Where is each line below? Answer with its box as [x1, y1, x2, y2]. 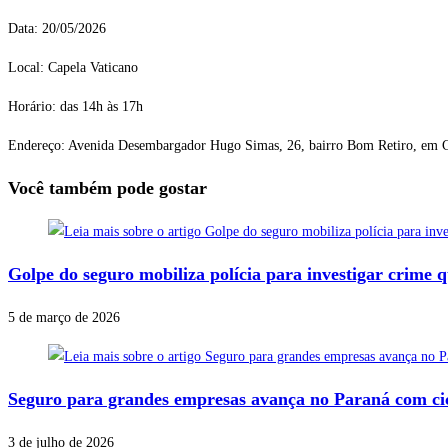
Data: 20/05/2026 [8, 21, 106, 37]
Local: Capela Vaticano [8, 60, 138, 76]
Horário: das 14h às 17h [8, 99, 143, 115]
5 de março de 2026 [8, 310, 120, 326]
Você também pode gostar [8, 178, 207, 199]
